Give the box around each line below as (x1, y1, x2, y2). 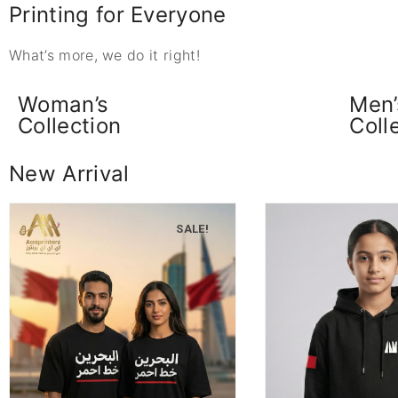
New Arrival (9, 160, 130, 187)
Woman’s (18, 91, 109, 117)
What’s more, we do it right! (9, 45, 200, 64)
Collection (18, 112, 122, 139)
